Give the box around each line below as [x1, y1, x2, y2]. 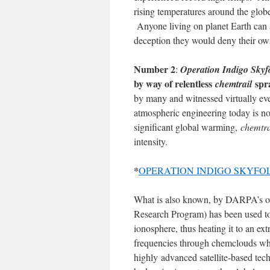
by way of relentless [134, 76, 215, 90]
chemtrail [215, 77, 255, 90]
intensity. [134, 134, 168, 148]
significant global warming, [134, 120, 240, 133]
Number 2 [134, 61, 175, 76]
